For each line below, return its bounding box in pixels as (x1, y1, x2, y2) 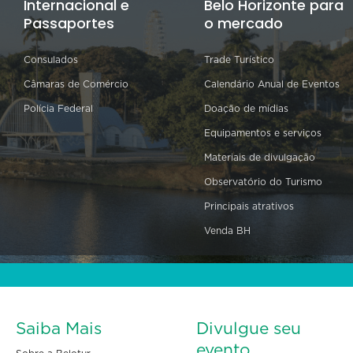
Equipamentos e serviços (204, 128, 321, 138)
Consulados (24, 54, 78, 65)
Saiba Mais (16, 320, 102, 337)
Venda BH (204, 225, 251, 236)
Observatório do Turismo (204, 176, 322, 187)
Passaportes (24, 13, 114, 33)
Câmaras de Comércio (24, 79, 128, 89)
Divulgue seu (196, 320, 301, 337)
